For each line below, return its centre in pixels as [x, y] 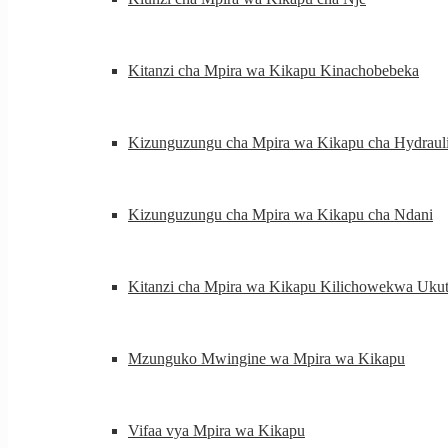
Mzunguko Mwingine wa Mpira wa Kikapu [266, 358]
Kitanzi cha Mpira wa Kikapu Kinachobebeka [273, 70]
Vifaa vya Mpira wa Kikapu [216, 430]
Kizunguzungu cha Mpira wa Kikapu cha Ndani [280, 214]
